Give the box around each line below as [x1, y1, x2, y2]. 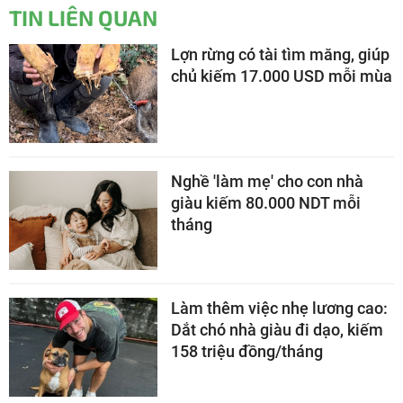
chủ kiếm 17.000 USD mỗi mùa [171, 67, 392, 85]
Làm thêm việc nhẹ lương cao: [171, 298, 388, 318]
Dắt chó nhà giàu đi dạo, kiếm [171, 319, 383, 339]
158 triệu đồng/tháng [171, 341, 323, 361]
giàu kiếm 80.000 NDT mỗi [171, 193, 361, 212]
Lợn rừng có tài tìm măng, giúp [171, 45, 390, 64]
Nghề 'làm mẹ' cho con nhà [171, 171, 363, 191]
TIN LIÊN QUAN [9, 4, 157, 31]
